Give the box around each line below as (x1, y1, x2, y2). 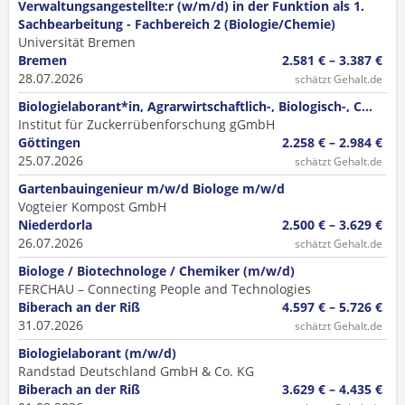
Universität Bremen (18, 33, 136, 51)
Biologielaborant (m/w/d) (18, 344, 176, 362)
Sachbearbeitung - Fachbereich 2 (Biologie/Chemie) (18, 15, 335, 33)
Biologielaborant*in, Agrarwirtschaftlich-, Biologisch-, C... (18, 98, 372, 115)
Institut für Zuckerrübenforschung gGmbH (18, 116, 275, 133)
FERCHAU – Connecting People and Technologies (18, 280, 311, 297)
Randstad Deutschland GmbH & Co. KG (18, 363, 254, 380)
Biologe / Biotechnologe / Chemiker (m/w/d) (18, 262, 295, 279)
